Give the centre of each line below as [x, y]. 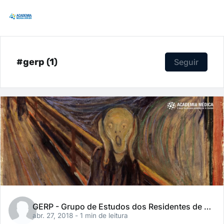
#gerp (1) [37, 62]
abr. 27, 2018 [54, 216]
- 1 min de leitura [102, 216]
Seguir [186, 62]
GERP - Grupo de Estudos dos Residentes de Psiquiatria [208, 207]
